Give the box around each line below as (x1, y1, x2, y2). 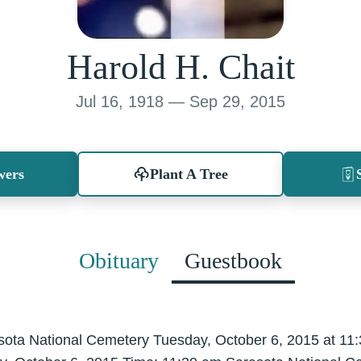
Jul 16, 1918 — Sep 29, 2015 (76, 93, 285, 110)
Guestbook (185, 248, 282, 273)
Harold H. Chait (66, 48, 295, 87)
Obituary (79, 248, 159, 273)
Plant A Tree (149, 166, 228, 182)
